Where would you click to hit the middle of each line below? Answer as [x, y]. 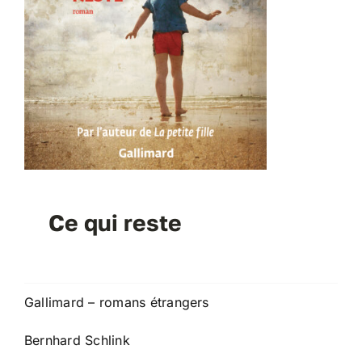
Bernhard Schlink [77, 340]
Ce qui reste [115, 222]
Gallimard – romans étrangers [116, 302]
